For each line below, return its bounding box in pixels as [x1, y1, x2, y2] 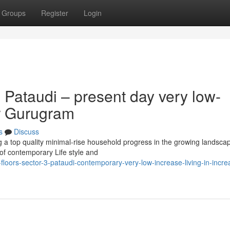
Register [41, 8, 68, 18]
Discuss [14, 126, 39, 137]
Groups [2, 8, 26, 18]
